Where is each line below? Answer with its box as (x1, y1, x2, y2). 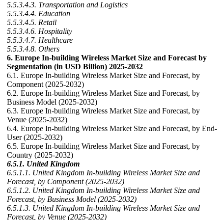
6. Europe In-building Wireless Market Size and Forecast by (7, 54, 207, 62)
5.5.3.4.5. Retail (7, 18, 56, 27)
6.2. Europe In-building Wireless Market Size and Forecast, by (7, 89, 200, 98)
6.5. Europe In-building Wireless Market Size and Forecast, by (7, 142, 200, 151)
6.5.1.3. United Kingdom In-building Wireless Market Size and (7, 204, 200, 213)
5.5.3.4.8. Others (7, 45, 59, 54)
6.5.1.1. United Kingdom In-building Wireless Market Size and (7, 168, 200, 177)
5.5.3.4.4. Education (7, 9, 70, 18)
